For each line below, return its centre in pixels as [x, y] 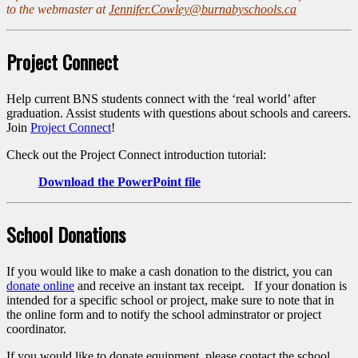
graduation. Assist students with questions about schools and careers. [179, 113]
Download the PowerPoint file [119, 181]
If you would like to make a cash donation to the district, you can [169, 271]
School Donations [66, 234]
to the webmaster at [58, 10]
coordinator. [36, 328]
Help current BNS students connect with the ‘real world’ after [161, 98]
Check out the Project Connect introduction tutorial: [136, 154]
